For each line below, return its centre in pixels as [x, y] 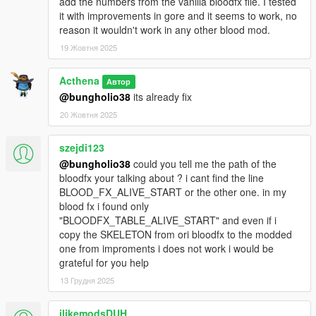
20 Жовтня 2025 [89, 115]
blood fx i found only [104, 206]
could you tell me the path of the [203, 164]
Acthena [79, 81]
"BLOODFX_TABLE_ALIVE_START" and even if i [168, 220]
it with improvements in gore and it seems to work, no [178, 16]
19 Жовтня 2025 [89, 48]
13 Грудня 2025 [87, 280]
